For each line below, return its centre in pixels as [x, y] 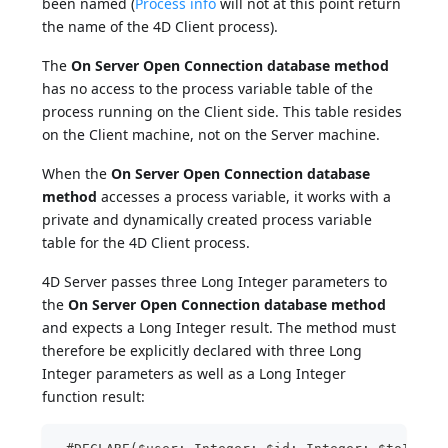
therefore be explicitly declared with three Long [202, 351]
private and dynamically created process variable [207, 220]
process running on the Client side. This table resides [222, 112]
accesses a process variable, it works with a [244, 197]
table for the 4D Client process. [146, 243]
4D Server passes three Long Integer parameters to [215, 282]
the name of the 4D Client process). [160, 27]
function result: [94, 397]
